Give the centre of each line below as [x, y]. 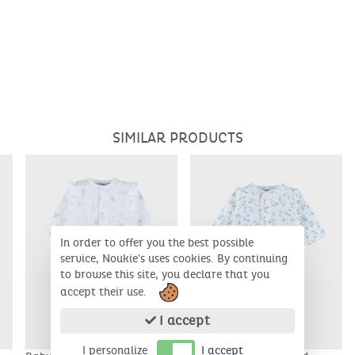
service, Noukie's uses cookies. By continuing [174, 258]
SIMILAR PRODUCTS [177, 138]
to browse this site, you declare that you [165, 274]
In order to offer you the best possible [157, 242]
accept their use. [105, 292]
